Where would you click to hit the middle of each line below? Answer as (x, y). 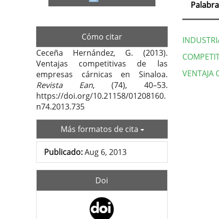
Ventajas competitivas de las (102, 63)
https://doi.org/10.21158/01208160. (101, 96)
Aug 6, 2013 (105, 152)
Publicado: (63, 152)
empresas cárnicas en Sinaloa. (102, 74)
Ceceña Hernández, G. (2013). (102, 53)
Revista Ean (65, 85)
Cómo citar (102, 36)
